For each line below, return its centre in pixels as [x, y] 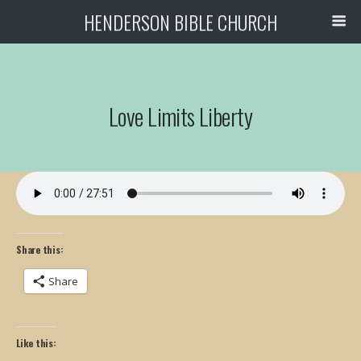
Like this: [36, 343]
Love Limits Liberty [180, 116]
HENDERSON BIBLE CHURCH [180, 22]
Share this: [40, 249]
